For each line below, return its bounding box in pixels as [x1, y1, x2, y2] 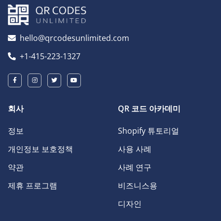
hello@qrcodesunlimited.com [20, 33, 129, 44]
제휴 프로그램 [8, 180, 57, 191]
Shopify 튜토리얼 [118, 125, 179, 137]
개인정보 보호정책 [8, 144, 73, 155]
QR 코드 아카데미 [118, 103, 181, 114]
